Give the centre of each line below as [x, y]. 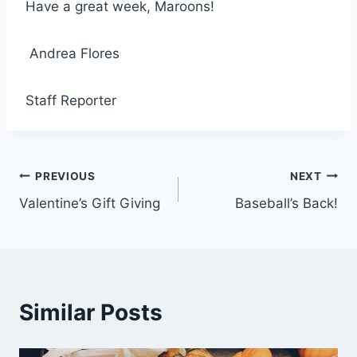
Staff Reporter [71, 101]
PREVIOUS [65, 176]
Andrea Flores [73, 54]
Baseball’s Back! [286, 204]
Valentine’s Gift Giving [90, 204]
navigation [75, 214]
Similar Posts [91, 313]
